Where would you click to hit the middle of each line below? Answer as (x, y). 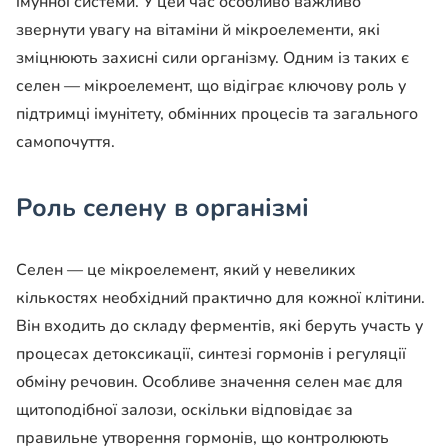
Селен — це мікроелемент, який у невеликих (186, 270)
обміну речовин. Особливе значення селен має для (209, 382)
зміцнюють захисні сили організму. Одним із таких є (212, 58)
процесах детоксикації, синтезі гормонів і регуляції (211, 354)
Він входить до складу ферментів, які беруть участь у (219, 326)
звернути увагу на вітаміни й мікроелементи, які (198, 30)
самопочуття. (65, 142)
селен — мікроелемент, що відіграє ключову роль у (211, 86)
